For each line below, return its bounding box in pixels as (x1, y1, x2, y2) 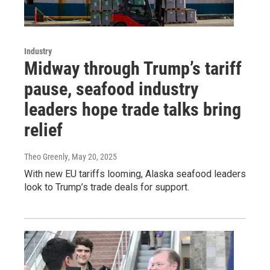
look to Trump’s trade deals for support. (24, 181, 189, 193)
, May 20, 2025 (68, 152, 117, 162)
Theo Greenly (24, 152, 68, 162)
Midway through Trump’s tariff (24, 58, 242, 80)
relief (24, 119, 63, 141)
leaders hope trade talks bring (24, 99, 241, 121)
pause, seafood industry (24, 78, 198, 100)
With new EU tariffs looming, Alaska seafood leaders (24, 168, 246, 180)
